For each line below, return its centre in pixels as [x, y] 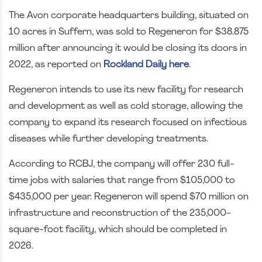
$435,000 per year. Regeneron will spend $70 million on [129, 197]
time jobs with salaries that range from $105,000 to [122, 180]
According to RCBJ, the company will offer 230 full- [122, 164]
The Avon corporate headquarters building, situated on [129, 15]
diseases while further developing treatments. [108, 139]
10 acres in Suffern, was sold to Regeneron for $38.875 [129, 32]
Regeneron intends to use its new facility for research [126, 90]
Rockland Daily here [146, 65]
